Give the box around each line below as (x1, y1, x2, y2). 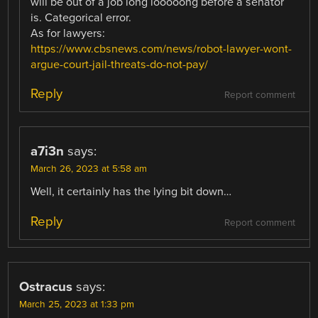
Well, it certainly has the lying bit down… (31, 185, 232, 199)
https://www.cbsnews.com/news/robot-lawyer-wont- (31, 42, 292, 57)
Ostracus (19, 278, 73, 295)
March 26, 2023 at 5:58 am (31, 163, 148, 175)
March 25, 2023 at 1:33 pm (19, 298, 135, 310)
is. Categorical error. (31, 11, 132, 26)
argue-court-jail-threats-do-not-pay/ (31, 57, 209, 72)
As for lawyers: (31, 26, 106, 41)
